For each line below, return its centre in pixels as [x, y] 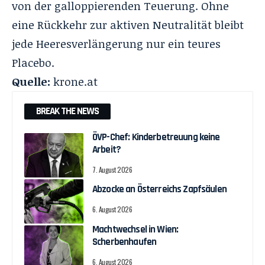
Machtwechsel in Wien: [135, 229]
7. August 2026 [112, 169]
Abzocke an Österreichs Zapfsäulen [159, 190]
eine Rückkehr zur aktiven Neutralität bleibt [128, 25]
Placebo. [33, 62]
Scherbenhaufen [125, 242]
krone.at [75, 81]
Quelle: [31, 81]
